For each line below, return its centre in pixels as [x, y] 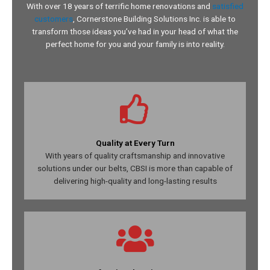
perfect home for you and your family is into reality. [135, 44]
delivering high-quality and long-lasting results [135, 181]
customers [54, 18]
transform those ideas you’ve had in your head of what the [135, 31]
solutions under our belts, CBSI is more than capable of [135, 168]
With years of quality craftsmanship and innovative [135, 155]
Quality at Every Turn [135, 143]
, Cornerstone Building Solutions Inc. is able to [154, 18]
